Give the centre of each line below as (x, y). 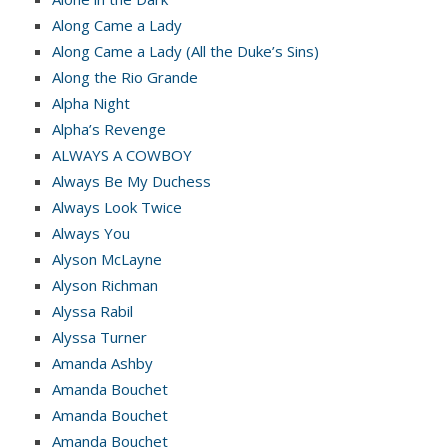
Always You (91, 232)
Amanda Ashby (102, 362)
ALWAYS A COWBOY (122, 154)
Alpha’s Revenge (109, 128)
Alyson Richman (105, 284)
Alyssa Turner (99, 336)
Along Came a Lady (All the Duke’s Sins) (185, 50)
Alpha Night (91, 102)
